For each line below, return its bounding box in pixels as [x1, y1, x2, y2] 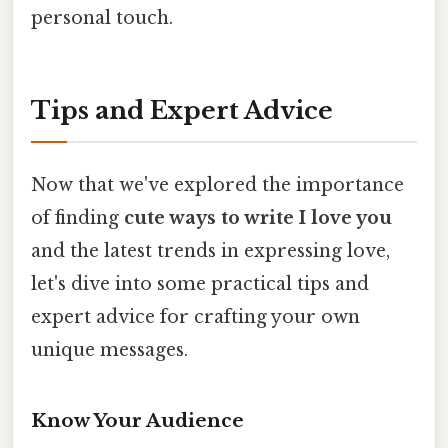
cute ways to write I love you [124, 207, 392, 230]
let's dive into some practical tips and [31, 273, 369, 296]
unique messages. [31, 339, 188, 362]
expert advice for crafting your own [31, 306, 360, 329]
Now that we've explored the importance [31, 174, 404, 197]
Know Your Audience [31, 409, 244, 433]
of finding [31, 207, 124, 230]
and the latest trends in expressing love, [31, 240, 390, 263]
